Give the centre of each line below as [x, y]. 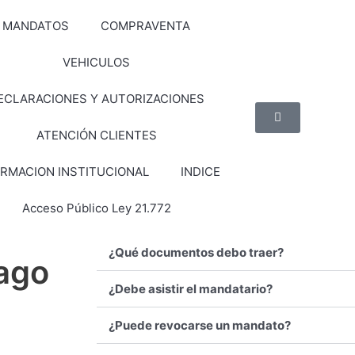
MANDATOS [36, 26]
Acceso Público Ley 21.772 [96, 208]
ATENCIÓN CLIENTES [96, 135]
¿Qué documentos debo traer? [196, 252]
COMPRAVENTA [146, 26]
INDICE [201, 172]
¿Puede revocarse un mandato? [200, 325]
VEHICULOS [97, 62]
